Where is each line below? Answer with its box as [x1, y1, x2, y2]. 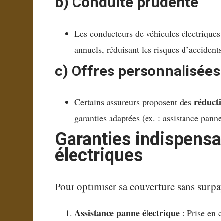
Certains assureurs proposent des [74, 95, 194, 108]
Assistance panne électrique [74, 206, 180, 219]
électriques [55, 145, 143, 166]
